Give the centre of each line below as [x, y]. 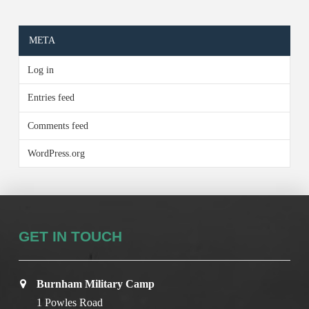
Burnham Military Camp [96, 283]
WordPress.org [56, 153]
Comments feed [58, 126]
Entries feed [51, 98]
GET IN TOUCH [70, 236]
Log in [40, 70]
